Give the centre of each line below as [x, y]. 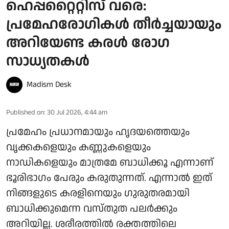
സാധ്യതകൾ [48, 61]
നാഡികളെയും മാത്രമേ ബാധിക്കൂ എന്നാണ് [110, 162]
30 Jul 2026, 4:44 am [77, 112]
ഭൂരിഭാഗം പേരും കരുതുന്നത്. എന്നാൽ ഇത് [109, 178]
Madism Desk [49, 84]
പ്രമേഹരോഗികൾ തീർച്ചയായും [114, 24]
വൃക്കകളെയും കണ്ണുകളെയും [78, 147]
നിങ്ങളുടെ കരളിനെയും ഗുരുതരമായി [98, 193]
